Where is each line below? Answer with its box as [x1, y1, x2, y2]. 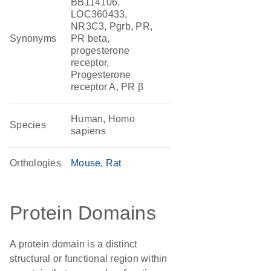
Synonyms [10, 33, 57, 44]
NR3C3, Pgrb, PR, [71, 21, 153, 31]
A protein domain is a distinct [10, 239, 137, 249]
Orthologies [10, 158, 61, 168]
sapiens [71, 126, 106, 136]
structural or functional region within [10, 253, 168, 264]
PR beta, [71, 33, 110, 44]
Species [10, 120, 46, 130]
